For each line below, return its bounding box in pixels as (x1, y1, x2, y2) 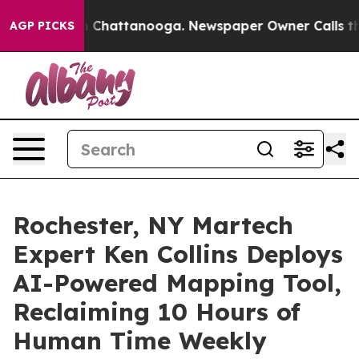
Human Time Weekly (13, 325, 267, 356)
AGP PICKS (10, 18, 75, 33)
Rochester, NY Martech (13, 210, 293, 240)
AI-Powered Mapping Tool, (13, 268, 341, 298)
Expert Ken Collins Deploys (13, 239, 343, 269)
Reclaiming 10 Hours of (13, 296, 301, 327)
